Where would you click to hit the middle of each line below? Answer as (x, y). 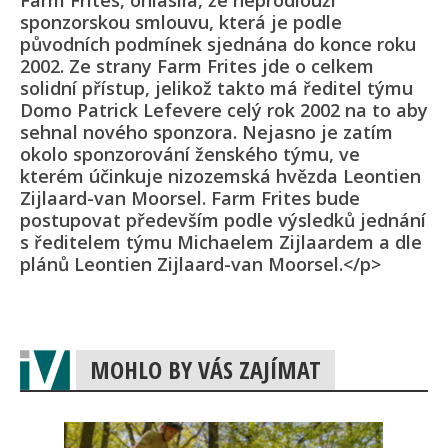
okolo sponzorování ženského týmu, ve (190, 154)
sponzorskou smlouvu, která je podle (181, 22)
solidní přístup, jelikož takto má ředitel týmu (216, 88)
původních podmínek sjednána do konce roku (218, 44)
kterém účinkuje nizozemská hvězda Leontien (220, 176)
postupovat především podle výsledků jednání (223, 220)
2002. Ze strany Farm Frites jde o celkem (197, 66)
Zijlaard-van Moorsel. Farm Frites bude (190, 198)
